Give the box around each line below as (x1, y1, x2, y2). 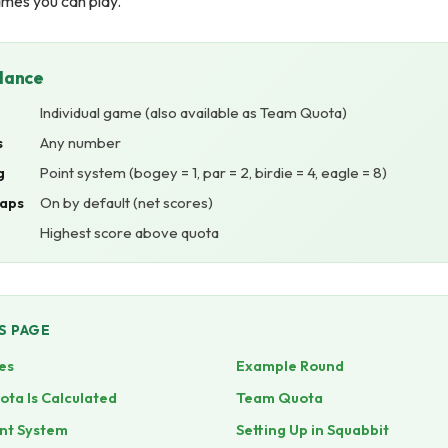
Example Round (236, 356, 344, 375)
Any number (40, 133, 121, 152)
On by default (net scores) (40, 193, 213, 212)
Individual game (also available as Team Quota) (40, 103, 347, 122)
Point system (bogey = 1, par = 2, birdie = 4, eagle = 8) (40, 163, 387, 182)
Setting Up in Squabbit (236, 420, 389, 439)
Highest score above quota (40, 223, 219, 242)
